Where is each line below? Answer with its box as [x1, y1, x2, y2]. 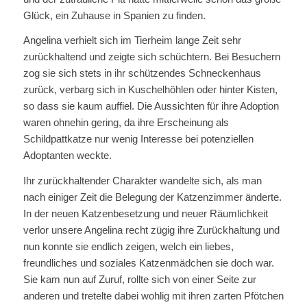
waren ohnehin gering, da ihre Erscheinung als [23, 116, 229, 129]
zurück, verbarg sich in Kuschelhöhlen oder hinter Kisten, [23, 84, 278, 96]
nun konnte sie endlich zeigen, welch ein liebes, [23, 241, 234, 253]
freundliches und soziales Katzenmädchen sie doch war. [23, 257, 274, 269]
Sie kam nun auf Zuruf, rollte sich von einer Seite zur [23, 273, 256, 286]
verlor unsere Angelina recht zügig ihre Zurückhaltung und [23, 224, 280, 236]
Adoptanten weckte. [23, 149, 112, 162]
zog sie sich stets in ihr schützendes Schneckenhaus [23, 67, 261, 79]
